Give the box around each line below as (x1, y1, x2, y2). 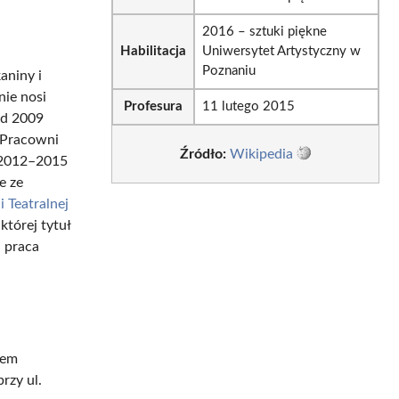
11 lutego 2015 (201, 100, 295, 114)
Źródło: (179, 146, 226, 161)
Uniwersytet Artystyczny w (201, 45, 361, 59)
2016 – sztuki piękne (201, 25, 327, 39)
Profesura (123, 100, 183, 114)
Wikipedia (229, 146, 293, 161)
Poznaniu (201, 64, 256, 78)
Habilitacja (119, 45, 186, 59)
